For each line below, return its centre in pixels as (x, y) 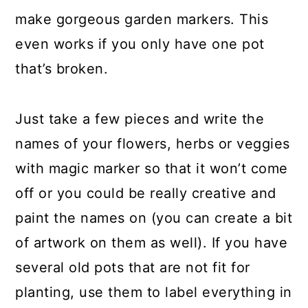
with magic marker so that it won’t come (152, 168)
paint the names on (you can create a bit (154, 218)
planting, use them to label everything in (154, 292)
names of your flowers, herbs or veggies (153, 144)
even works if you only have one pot (140, 44)
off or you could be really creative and (146, 193)
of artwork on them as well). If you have (152, 243)
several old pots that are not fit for (133, 267)
